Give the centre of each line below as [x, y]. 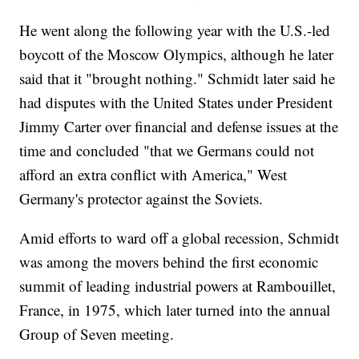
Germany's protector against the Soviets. [141, 199]
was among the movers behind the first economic [169, 262]
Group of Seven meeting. [97, 334]
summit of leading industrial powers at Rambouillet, [178, 286]
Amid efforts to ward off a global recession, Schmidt [179, 238]
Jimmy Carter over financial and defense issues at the [179, 127]
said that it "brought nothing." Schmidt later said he [177, 79]
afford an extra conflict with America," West [153, 175]
